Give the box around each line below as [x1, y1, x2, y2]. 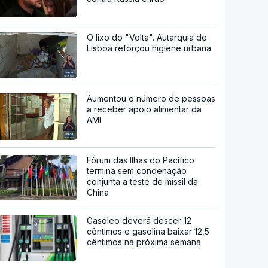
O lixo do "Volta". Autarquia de [87, 32, 208, 42]
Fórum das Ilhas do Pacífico [87, 155, 195, 166]
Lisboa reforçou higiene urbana [87, 42, 212, 53]
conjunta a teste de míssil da [87, 176, 199, 187]
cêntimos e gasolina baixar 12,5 [87, 226, 210, 236]
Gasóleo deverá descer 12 [87, 215, 192, 226]
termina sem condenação [87, 166, 187, 176]
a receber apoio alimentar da [87, 104, 202, 115]
